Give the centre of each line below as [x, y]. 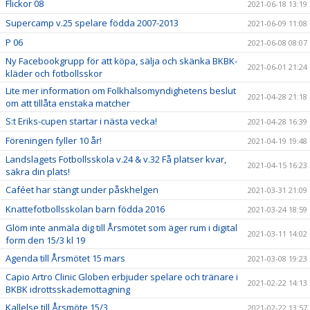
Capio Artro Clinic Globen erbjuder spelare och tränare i [122, 277]
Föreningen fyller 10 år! [54, 141]
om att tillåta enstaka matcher [68, 103]
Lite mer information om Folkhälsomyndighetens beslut [121, 91]
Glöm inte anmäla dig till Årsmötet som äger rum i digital [121, 228]
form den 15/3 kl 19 [45, 240]
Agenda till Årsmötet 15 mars [65, 258]
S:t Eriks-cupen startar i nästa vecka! [81, 121]
